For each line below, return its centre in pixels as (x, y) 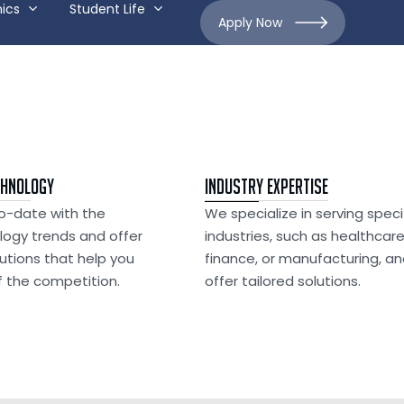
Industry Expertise (266, 186)
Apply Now (250, 23)
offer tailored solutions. (283, 281)
